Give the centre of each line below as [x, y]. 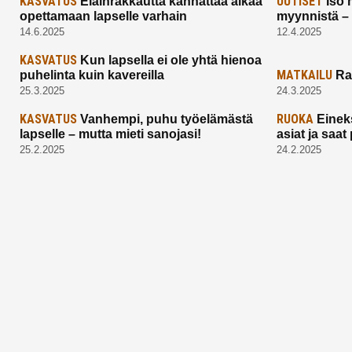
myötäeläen [52, 297]
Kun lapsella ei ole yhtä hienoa [169, 60]
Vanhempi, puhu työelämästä [165, 119]
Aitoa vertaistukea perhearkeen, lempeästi [137, 275]
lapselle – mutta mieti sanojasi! [110, 134]
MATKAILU [305, 75]
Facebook [60, 339]
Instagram [89, 339]
